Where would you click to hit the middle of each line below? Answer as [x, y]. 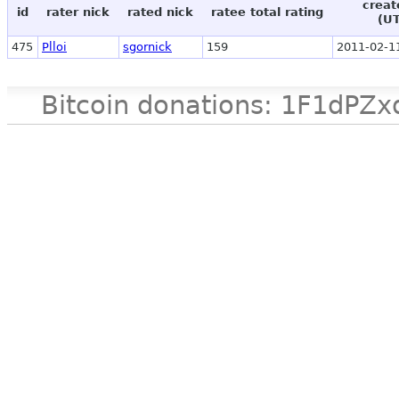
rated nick [160, 12]
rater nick [78, 12]
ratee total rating [267, 12]
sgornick [147, 47]
